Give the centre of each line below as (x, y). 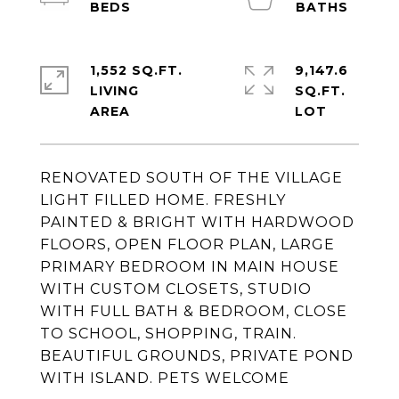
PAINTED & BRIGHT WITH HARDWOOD (197, 222)
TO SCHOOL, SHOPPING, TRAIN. (168, 334)
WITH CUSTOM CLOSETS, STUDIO (176, 289)
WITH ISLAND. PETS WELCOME (165, 378)
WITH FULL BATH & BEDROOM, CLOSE (194, 311)
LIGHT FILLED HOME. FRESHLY (163, 200)
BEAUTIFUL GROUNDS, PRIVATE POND (197, 356)
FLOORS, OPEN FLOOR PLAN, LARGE (187, 244)
